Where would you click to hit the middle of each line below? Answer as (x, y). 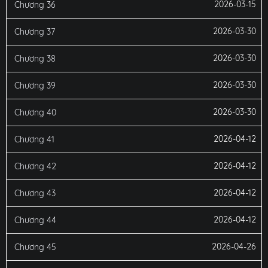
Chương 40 (35, 112)
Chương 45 (35, 247)
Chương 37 (35, 32)
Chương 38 (35, 59)
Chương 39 (35, 86)
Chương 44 (35, 220)
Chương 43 (35, 193)
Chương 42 (35, 166)
